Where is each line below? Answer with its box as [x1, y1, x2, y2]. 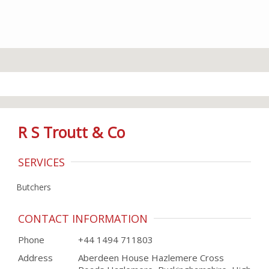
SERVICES [18, 155, 65, 169]
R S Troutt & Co [18, 122, 125, 142]
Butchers [16, 181, 51, 193]
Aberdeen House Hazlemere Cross [78, 252, 224, 264]
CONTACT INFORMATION [18, 211, 148, 226]
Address [18, 252, 53, 264]
